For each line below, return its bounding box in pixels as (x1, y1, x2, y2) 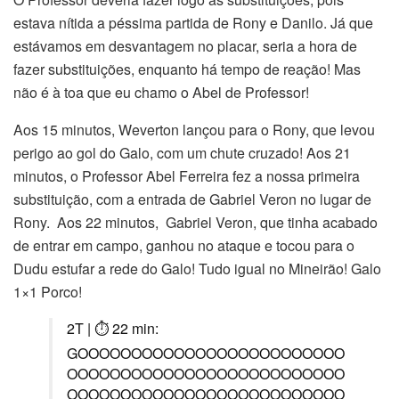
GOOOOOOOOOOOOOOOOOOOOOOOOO (67, 342, 345, 363)
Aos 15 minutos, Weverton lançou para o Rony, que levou (13, 118, 375, 140)
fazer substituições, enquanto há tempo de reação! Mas (13, 58, 361, 79)
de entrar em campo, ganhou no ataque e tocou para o (13, 234, 354, 256)
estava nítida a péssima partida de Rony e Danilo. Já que (13, 12, 373, 33)
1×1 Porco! (13, 281, 82, 302)
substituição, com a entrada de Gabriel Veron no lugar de (13, 188, 371, 209)
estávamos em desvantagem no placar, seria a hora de (13, 35, 357, 56)
